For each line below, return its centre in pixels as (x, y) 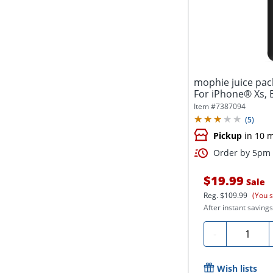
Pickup (227, 135)
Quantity (250, 232)
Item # (204, 107)
